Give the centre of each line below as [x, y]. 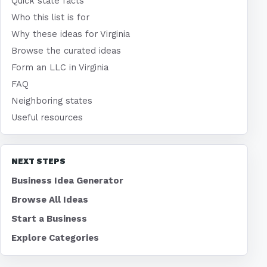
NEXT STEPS [38, 162]
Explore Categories [55, 238]
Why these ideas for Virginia [71, 34]
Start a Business [49, 219]
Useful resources [47, 118]
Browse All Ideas [50, 200]
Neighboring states [52, 101]
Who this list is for [50, 18]
